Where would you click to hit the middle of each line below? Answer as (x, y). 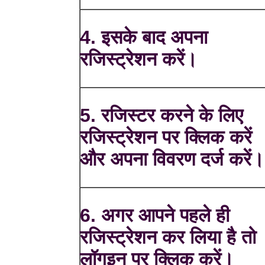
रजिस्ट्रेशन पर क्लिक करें (166, 138)
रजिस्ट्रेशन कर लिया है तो (168, 237)
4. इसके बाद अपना (144, 38)
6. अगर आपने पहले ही (155, 216)
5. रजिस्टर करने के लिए (162, 116)
